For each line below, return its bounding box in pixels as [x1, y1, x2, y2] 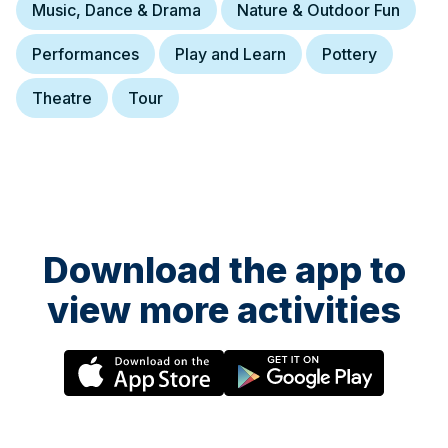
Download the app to [42, 248, 406, 292]
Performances [32, 44, 139, 64]
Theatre [32, 88, 92, 108]
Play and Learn [175, 44, 286, 64]
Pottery [322, 44, 377, 64]
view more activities [47, 288, 401, 332]
